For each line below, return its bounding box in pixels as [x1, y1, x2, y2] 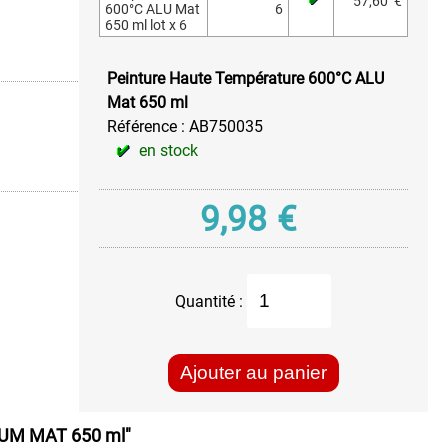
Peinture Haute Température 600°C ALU [106, 69, 384, 88]
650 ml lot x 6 [104, 17, 187, 33]
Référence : [106, 117, 189, 136]
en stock [138, 141, 198, 160]
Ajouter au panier [179, 362, 327, 383]
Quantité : [175, 292, 248, 311]
